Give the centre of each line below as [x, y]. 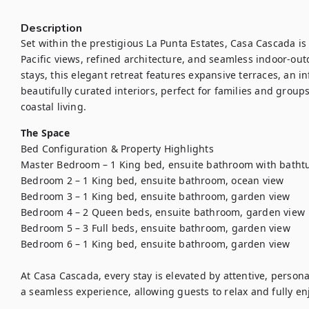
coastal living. [53, 107]
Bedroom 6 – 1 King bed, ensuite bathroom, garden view [156, 244]
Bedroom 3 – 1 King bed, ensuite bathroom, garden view [156, 196]
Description [51, 28]
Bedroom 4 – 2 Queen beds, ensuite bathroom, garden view [163, 212]
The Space [45, 133]
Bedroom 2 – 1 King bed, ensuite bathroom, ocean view [152, 180]
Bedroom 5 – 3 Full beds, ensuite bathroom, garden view [156, 228]
